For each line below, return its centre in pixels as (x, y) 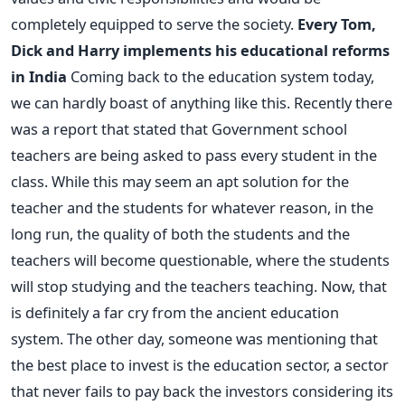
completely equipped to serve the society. (154, 24)
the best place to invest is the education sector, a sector (200, 365)
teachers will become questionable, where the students (200, 260)
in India (39, 76)
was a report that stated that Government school (179, 129)
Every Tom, (337, 24)
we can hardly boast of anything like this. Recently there (202, 103)
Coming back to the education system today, (221, 76)
